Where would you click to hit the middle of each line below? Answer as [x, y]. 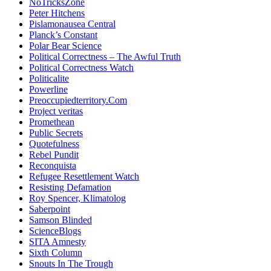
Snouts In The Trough [71, 264]
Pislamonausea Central [72, 24]
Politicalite [49, 79]
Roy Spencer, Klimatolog [77, 198]
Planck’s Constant [63, 35]
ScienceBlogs [55, 231]
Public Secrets [56, 133]
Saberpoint [50, 209]
